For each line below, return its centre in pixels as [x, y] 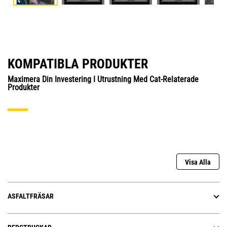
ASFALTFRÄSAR [31, 196]
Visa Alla [198, 162]
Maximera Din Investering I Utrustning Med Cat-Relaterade [103, 80]
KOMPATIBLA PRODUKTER [78, 64]
